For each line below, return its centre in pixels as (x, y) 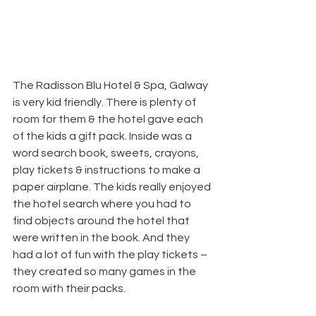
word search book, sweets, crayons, (107, 153)
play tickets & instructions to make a (108, 170)
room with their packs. (69, 288)
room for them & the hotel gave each (109, 119)
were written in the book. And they (102, 237)
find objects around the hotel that (102, 220)
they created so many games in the (105, 271)
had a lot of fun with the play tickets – (111, 254)
